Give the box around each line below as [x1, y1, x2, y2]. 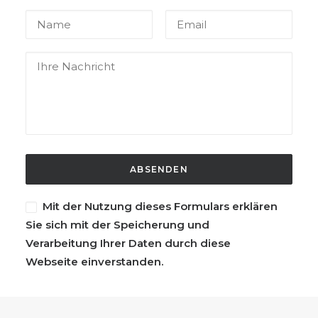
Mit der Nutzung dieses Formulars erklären [42, 199, 278, 213]
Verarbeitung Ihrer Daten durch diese [26, 236, 231, 250]
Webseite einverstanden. [26, 255, 163, 268]
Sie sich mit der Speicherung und [26, 218, 209, 231]
